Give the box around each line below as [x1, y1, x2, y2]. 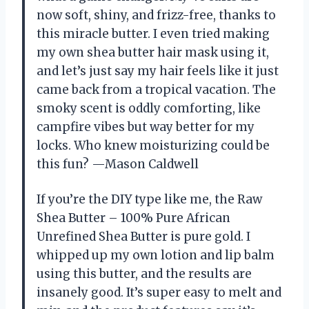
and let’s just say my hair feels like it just [37, 63, 279, 79]
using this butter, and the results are [37, 266, 252, 282]
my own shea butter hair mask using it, [37, 45, 269, 61]
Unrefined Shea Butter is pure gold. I [37, 229, 250, 245]
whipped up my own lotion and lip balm [37, 248, 275, 263]
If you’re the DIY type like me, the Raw [37, 192, 262, 208]
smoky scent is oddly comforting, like [37, 101, 261, 117]
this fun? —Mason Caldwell [37, 157, 199, 172]
